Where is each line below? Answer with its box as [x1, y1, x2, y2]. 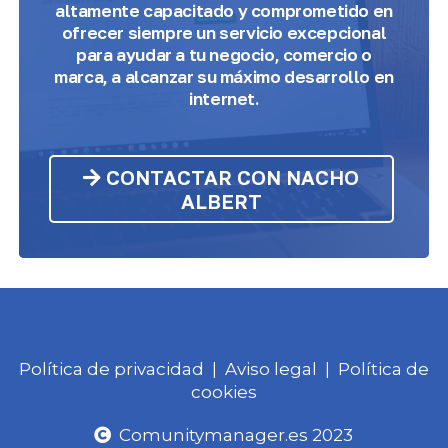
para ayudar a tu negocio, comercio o [76, 44, 372, 66]
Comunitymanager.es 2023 [111, 425, 354, 446]
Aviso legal [224, 359, 317, 380]
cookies [190, 382, 257, 403]
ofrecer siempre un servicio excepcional [61, 22, 387, 44]
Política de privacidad [18, 359, 204, 380]
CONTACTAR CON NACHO [101, 165, 360, 190]
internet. [189, 88, 259, 110]
